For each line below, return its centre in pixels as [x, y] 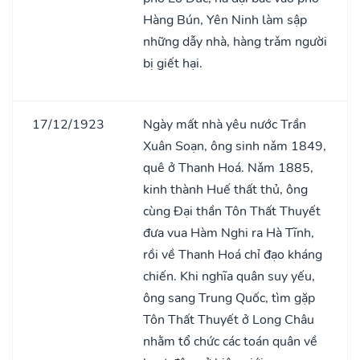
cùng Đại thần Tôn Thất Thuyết [232, 211]
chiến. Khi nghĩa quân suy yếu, [229, 276]
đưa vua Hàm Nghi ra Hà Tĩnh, [229, 233]
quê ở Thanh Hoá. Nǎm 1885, [228, 168]
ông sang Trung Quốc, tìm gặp [229, 298]
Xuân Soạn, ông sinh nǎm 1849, [235, 146]
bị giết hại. [173, 63]
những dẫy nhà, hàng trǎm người [235, 41]
